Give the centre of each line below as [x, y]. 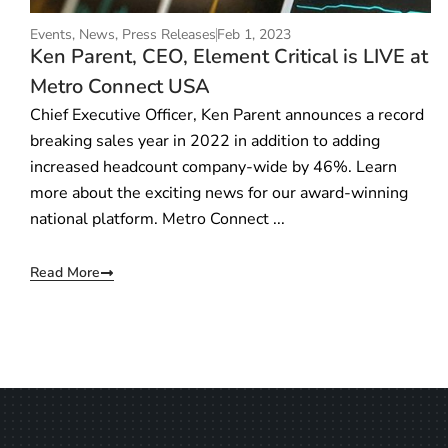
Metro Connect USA [120, 87]
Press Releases [169, 35]
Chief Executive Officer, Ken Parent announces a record [227, 115]
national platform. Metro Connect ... [157, 219]
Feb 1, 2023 [254, 35]
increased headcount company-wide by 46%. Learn [213, 167]
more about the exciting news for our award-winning [219, 193]
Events [51, 35]
